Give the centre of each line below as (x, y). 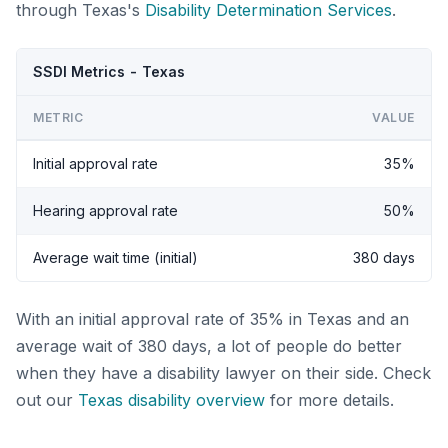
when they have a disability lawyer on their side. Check (223, 372)
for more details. (329, 399)
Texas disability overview (171, 399)
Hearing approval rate (105, 210)
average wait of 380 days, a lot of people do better (209, 345)
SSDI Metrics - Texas (109, 71)
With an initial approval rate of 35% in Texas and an (212, 318)
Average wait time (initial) (115, 257)
